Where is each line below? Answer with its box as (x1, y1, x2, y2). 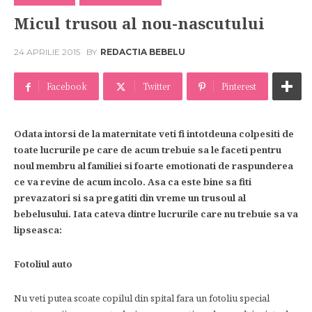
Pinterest (221, 80, 256, 92)
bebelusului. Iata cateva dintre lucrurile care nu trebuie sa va (14, 208, 298, 220)
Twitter (143, 80, 171, 92)
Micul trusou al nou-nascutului (14, 13, 265, 33)
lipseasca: (14, 224, 62, 236)
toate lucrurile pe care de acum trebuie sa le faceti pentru (14, 143, 281, 156)
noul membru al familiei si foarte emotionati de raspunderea (14, 159, 293, 172)
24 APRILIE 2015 (14, 47, 80, 58)
